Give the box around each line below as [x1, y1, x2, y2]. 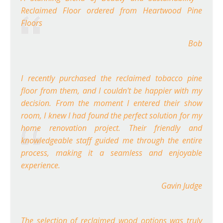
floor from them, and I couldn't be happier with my [21, 85, 202, 97]
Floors [21, 17, 42, 29]
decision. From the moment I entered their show [21, 98, 202, 109]
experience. [21, 160, 60, 171]
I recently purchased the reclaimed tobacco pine [21, 73, 202, 84]
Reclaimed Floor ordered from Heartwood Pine [21, 5, 202, 16]
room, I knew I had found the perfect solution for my [21, 110, 202, 121]
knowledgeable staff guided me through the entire [21, 135, 202, 146]
